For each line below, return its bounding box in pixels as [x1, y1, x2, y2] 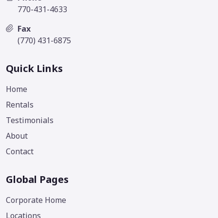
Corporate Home [6, 194, 66, 205]
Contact [6, 145, 34, 157]
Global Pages [6, 172, 69, 186]
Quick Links [6, 61, 63, 75]
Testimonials [6, 114, 54, 126]
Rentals [6, 99, 34, 110]
